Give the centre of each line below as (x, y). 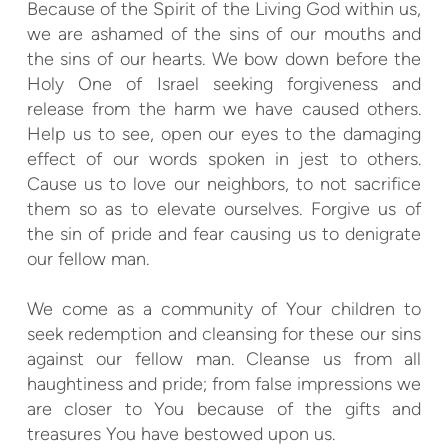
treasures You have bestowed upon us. (180, 434)
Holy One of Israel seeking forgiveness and (224, 84)
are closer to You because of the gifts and (224, 409)
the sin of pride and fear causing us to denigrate (224, 234)
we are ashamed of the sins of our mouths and (224, 34)
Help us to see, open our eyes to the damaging (224, 134)
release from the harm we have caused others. (224, 109)
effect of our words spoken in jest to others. (224, 159)
